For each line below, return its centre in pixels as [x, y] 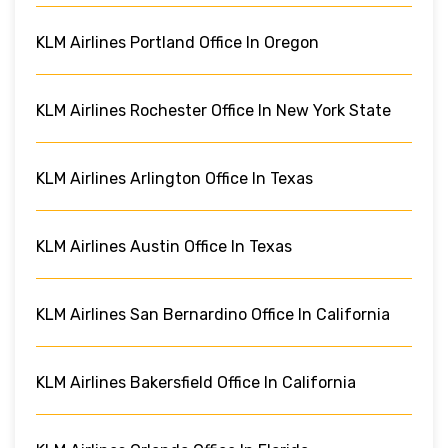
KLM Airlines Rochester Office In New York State [213, 110]
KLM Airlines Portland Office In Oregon [177, 42]
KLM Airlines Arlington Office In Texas [174, 178]
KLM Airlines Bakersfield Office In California [196, 382]
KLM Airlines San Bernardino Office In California [213, 314]
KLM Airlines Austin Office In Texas [164, 246]
